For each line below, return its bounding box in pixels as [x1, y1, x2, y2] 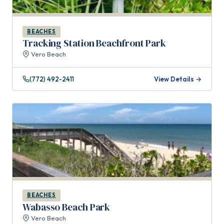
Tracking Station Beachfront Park [22, 36, 166, 50]
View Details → [154, 74, 201, 83]
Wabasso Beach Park [22, 200, 110, 213]
